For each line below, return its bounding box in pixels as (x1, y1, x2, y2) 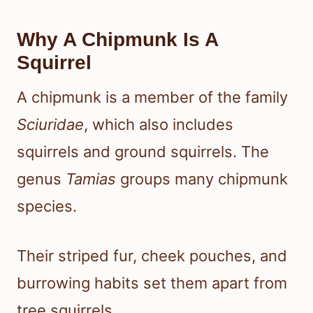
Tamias (66, 170, 116, 189)
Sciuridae (17, 115, 84, 134)
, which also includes (84, 115, 233, 134)
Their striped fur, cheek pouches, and (17, 247, 287, 265)
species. (17, 197, 77, 216)
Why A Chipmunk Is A (17, 29, 218, 51)
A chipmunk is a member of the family (17, 88, 288, 107)
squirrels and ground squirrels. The (17, 143, 269, 161)
